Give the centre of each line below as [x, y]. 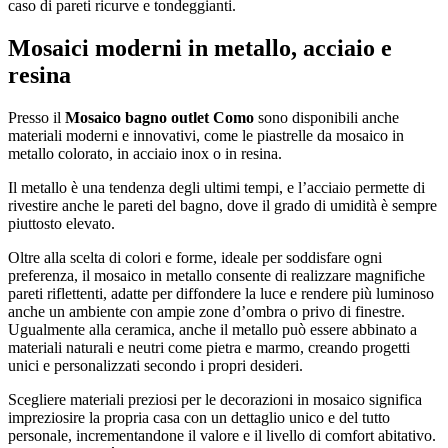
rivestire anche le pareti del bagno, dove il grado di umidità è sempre [222, 205]
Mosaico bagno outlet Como [159, 117]
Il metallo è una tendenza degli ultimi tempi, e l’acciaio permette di [216, 187]
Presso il [36, 117]
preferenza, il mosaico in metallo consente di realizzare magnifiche [216, 275]
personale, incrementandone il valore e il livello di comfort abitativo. [222, 435]
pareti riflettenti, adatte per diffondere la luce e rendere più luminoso [221, 293]
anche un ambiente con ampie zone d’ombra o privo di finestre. [206, 311]
